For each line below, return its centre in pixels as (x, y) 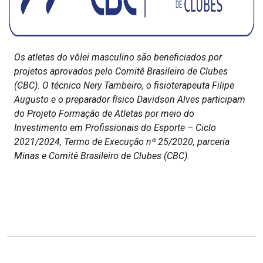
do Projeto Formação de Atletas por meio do (104, 114)
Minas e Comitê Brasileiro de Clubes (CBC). (102, 156)
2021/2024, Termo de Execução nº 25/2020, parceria (122, 142)
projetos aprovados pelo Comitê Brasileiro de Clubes (121, 72)
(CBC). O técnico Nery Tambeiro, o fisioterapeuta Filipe (124, 86)
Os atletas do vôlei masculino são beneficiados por (118, 58)
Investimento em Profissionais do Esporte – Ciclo (115, 128)
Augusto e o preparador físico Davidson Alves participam (130, 100)
